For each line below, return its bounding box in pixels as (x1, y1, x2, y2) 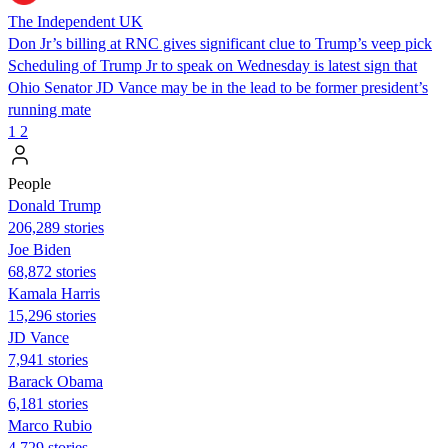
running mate (8, 100, 91, 118)
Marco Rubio (8, 416, 92, 434)
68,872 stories (8, 262, 96, 280)
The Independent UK (8, 12, 143, 30)
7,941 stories (8, 350, 88, 368)
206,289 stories (8, 218, 104, 236)
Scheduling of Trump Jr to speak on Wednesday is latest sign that (8, 56, 417, 74)
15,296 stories (8, 306, 96, 324)
